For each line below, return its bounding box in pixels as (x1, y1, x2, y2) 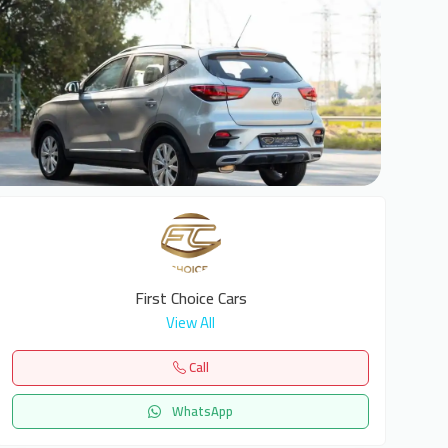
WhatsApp (169, 398, 234, 423)
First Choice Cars (134, 283, 247, 313)
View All (166, 308, 216, 337)
